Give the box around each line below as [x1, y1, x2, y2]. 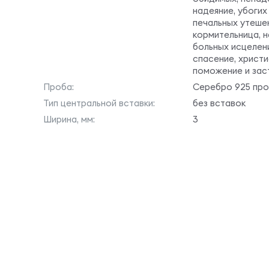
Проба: [43, 81, 74, 92]
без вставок [193, 97, 246, 109]
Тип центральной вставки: [43, 97, 155, 109]
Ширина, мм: [43, 113, 95, 125]
